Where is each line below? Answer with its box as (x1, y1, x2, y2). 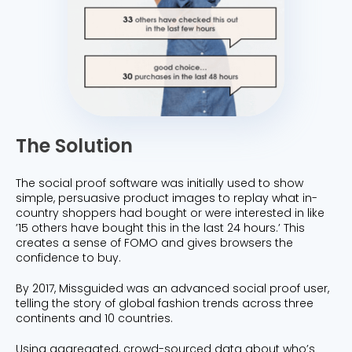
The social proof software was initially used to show (16, 174, 303, 191)
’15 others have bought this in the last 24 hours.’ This (16, 219, 305, 236)
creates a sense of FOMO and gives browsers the (16, 234, 293, 251)
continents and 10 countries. (16, 310, 173, 326)
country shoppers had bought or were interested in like (16, 204, 324, 221)
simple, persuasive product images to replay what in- (16, 189, 317, 206)
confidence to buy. (16, 249, 121, 266)
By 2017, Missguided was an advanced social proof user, (16, 280, 329, 296)
